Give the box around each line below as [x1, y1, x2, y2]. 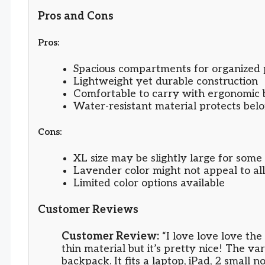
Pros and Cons [38, 9, 114, 22]
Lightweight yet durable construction [73, 75, 258, 88]
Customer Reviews [38, 203, 138, 216]
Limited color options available [73, 177, 225, 190]
